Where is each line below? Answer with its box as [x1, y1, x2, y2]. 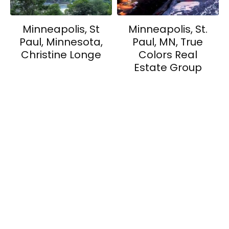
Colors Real [138, 47, 197, 62]
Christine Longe [20, 47, 101, 62]
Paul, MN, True [132, 34, 203, 49]
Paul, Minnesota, [19, 34, 103, 49]
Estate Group [133, 60, 202, 75]
